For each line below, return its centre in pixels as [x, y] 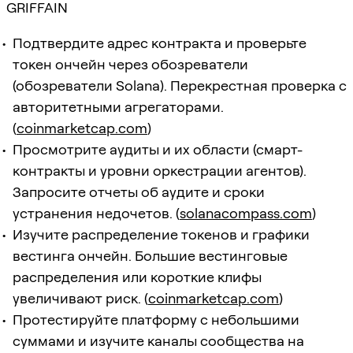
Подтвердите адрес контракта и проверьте [160, 43]
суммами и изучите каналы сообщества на [158, 340]
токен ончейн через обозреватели [130, 64]
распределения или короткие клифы [137, 277]
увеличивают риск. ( [80, 298]
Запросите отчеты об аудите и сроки [139, 191]
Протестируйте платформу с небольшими [156, 319]
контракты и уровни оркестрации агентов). [160, 170]
